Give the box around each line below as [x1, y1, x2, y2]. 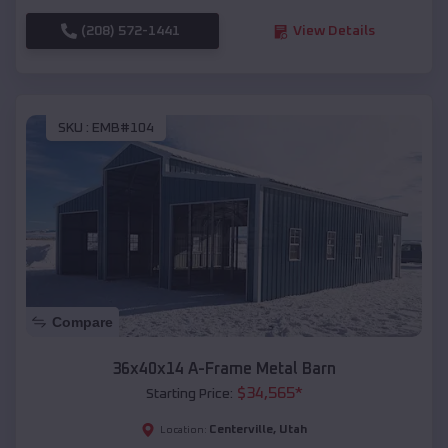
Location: [160, 425, 207, 436]
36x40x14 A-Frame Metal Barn [112, 361, 336, 378]
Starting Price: [145, 387, 233, 402]
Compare [52, 314, 113, 331]
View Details [292, 24, 375, 39]
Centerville [209, 424, 273, 437]
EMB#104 [92, 120, 154, 135]
